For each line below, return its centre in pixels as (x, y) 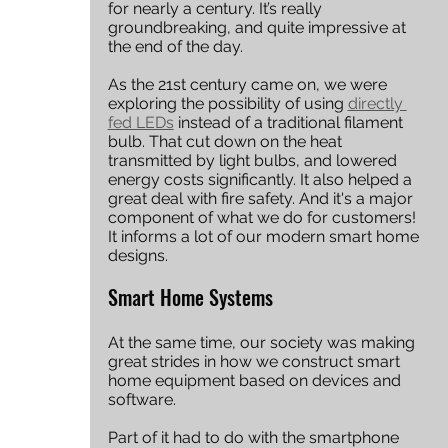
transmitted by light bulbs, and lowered (254, 160)
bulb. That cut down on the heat (226, 141)
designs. (139, 255)
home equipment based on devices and (256, 380)
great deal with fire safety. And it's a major (262, 198)
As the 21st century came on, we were (249, 84)
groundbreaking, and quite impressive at (258, 27)
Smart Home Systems (190, 296)
